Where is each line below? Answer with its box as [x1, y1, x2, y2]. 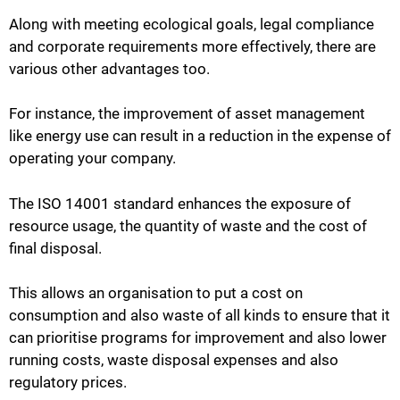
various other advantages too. [9, 59, 210, 78]
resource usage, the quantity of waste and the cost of [9, 216, 367, 235]
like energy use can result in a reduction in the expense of [9, 127, 391, 146]
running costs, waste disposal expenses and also [9, 351, 338, 370]
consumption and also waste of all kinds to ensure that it [9, 306, 390, 325]
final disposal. [9, 238, 102, 257]
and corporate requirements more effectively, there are [9, 37, 376, 55]
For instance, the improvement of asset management [9, 104, 365, 123]
